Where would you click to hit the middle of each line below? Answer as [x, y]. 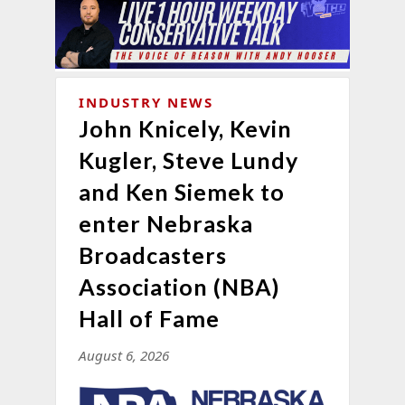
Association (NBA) [179, 287]
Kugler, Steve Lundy [188, 160]
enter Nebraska [165, 224]
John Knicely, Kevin [185, 129]
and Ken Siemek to [181, 192]
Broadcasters [152, 255]
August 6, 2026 [123, 356]
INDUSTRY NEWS [146, 103]
